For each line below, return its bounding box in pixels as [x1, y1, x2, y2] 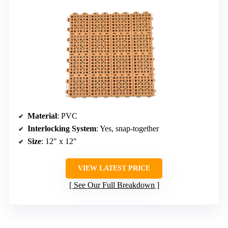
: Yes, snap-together [96, 124, 159, 133]
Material [27, 111, 57, 120]
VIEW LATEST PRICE [78, 164, 150, 172]
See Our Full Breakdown [73, 180, 155, 189]
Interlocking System [27, 124, 96, 133]
